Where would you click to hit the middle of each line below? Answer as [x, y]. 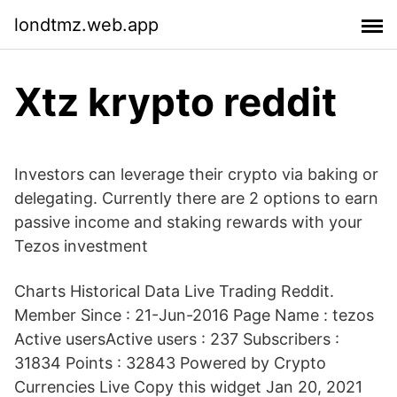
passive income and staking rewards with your [188, 222]
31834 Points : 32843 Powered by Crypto [170, 363]
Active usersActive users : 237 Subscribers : [177, 339]
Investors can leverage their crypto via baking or [196, 174]
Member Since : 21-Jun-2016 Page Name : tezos [194, 315]
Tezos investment [86, 246]
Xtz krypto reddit [175, 102]
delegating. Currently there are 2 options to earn [196, 198]
